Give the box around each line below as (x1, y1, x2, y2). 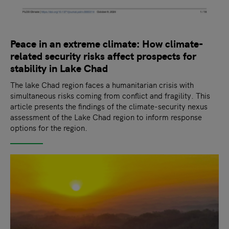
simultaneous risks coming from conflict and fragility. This (10, 89, 210, 101)
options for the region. (10, 122, 87, 133)
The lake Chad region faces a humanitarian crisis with (10, 79, 194, 90)
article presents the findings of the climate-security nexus (10, 100, 208, 111)
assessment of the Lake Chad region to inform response (10, 111, 202, 122)
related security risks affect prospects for (10, 48, 196, 63)
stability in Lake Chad (10, 60, 108, 75)
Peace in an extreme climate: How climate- (10, 35, 203, 51)
